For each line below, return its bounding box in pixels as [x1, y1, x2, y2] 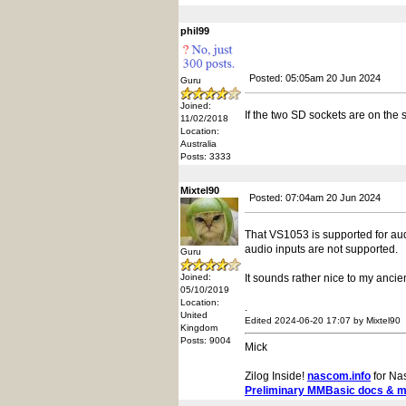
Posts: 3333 [180, 151, 231, 161]
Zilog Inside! [245, 370, 307, 382]
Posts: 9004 [180, 335, 231, 345]
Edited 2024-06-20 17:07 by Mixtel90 [245, 315, 401, 325]
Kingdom [180, 323, 217, 333]
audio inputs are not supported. [245, 243, 398, 256]
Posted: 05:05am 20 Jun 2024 [249, 72, 381, 83]
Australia [180, 139, 217, 149]
